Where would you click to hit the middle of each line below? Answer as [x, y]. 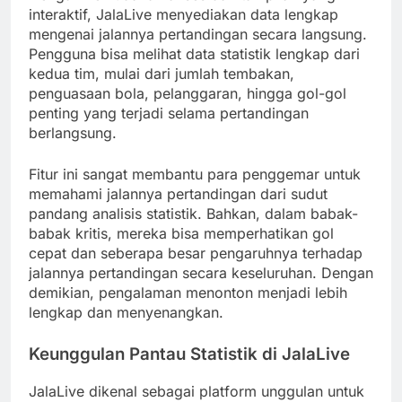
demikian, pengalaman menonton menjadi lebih [188, 293]
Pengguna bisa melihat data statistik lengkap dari [194, 54]
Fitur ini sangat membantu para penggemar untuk [195, 175]
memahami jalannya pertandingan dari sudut [178, 194]
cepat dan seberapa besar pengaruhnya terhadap [196, 253]
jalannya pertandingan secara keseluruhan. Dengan [201, 273]
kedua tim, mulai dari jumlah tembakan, [162, 74]
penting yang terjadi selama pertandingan [169, 114]
